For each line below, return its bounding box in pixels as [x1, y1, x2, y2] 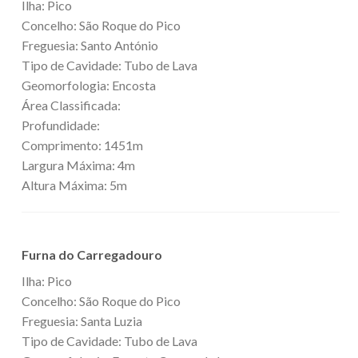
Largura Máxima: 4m [22, 157, 135, 173]
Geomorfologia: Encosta [22, 77, 156, 93]
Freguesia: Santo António [22, 37, 158, 53]
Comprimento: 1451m [22, 137, 143, 153]
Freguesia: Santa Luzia [22, 312, 142, 328]
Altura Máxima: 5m [22, 177, 127, 193]
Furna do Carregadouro [22, 246, 162, 262]
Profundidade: [22, 117, 100, 133]
